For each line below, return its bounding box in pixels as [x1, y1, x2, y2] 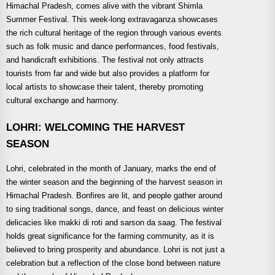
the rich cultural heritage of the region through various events [6, 28, 222, 38]
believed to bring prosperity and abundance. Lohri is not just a [6, 244, 225, 254]
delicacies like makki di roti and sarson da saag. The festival [6, 217, 222, 227]
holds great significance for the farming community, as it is [6, 231, 214, 241]
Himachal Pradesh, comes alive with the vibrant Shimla [6, 1, 203, 11]
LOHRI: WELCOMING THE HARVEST [6, 120, 185, 133]
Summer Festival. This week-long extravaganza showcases [6, 15, 218, 25]
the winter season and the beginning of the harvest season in [6, 177, 222, 187]
